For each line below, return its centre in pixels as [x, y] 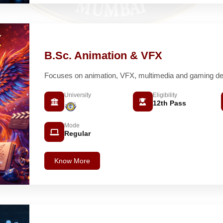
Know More [72, 161]
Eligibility [165, 95]
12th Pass [169, 103]
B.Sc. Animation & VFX [103, 56]
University [78, 95]
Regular [77, 134]
